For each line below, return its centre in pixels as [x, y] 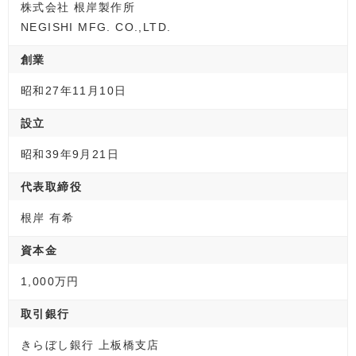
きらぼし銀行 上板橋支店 [90, 345]
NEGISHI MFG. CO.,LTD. [96, 27]
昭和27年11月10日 [74, 91]
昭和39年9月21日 [70, 154]
